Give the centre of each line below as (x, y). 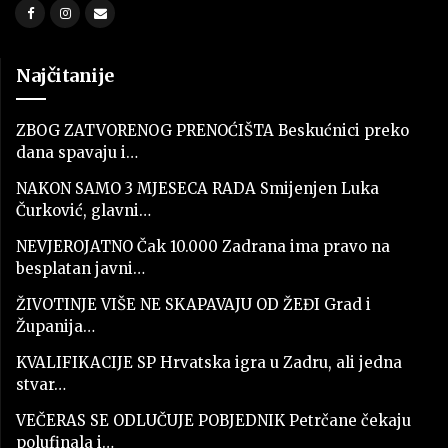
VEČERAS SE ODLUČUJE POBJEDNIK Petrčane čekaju (213, 420)
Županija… (55, 326)
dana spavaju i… (77, 152)
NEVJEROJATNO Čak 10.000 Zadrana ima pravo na (203, 246)
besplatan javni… (80, 268)
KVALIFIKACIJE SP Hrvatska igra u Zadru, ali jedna (209, 362)
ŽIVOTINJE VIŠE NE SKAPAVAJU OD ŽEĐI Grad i (193, 304)
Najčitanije (65, 76)
